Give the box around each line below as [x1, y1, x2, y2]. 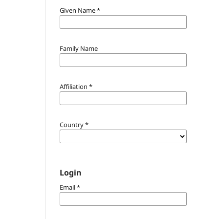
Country [60, 120, 85, 129]
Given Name [60, 5, 97, 15]
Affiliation [60, 82, 89, 91]
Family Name [60, 44, 98, 53]
